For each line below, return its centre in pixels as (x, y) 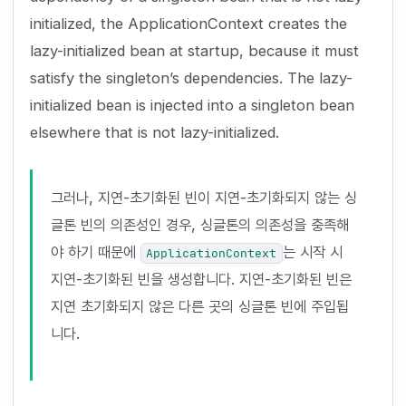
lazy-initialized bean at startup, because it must (194, 51)
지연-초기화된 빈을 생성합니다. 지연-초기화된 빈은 (201, 279)
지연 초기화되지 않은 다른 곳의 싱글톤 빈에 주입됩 (199, 306)
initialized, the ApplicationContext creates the (188, 24)
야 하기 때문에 (95, 252)
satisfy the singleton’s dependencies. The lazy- (191, 78)
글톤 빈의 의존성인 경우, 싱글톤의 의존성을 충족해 (199, 225)
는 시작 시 (312, 252)
